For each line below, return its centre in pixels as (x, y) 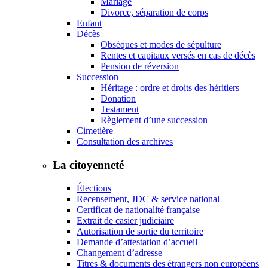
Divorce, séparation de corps (154, 13)
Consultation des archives (125, 142)
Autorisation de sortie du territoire (140, 231)
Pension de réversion (140, 66)
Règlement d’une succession (154, 120)
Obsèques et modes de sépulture (161, 45)
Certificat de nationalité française (138, 209)
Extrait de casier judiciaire (125, 220)
